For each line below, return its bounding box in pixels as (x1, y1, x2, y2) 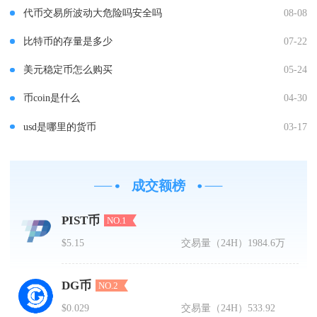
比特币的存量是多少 (23, 35, 113, 47)
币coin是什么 (23, 92, 80, 104)
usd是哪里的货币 (23, 120, 96, 132)
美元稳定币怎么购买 (23, 64, 113, 76)
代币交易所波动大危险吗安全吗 (23, 7, 162, 19)
